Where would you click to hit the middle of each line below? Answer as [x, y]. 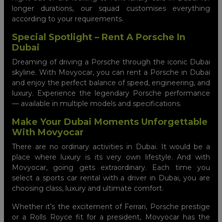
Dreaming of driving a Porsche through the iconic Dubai [111, 62]
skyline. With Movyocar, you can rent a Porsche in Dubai [111, 72]
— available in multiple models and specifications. [97, 103]
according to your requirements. [68, 19]
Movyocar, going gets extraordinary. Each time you [111, 167]
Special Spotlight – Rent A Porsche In [99, 37]
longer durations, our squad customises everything [111, 8]
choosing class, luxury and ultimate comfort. [88, 188]
